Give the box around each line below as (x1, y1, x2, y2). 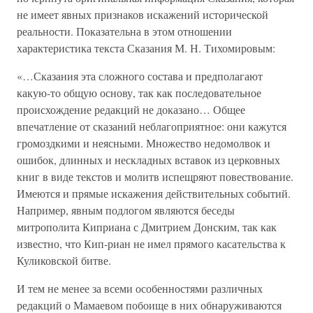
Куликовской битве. (17, 253, 111, 268)
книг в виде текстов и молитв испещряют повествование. (17, 169, 293, 184)
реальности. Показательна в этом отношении (17, 24, 232, 38)
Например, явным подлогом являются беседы (17, 203, 235, 217)
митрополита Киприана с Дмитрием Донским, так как (17, 219, 277, 234)
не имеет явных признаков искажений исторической (17, 7, 268, 22)
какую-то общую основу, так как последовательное (17, 85, 261, 100)
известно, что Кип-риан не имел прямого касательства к (17, 236, 286, 251)
